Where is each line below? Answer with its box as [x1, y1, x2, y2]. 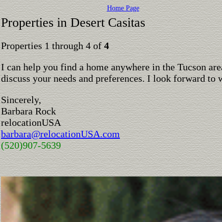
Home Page [107, 4, 139, 12]
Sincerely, [1, 94, 41, 105]
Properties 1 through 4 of [1, 40, 104, 51]
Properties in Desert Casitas [1, 15, 145, 30]
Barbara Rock [1, 106, 56, 116]
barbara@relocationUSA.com [1, 128, 120, 139]
